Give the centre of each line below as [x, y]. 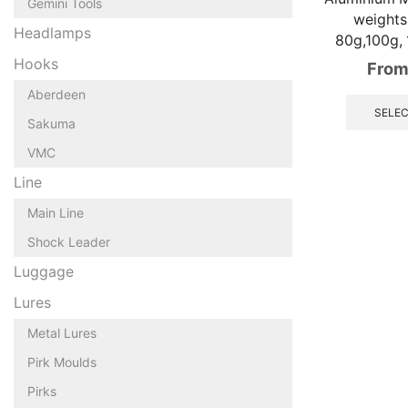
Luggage [44, 271]
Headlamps [52, 33]
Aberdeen [56, 94]
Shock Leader [69, 241]
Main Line [56, 212]
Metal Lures [62, 332]
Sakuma [51, 123]
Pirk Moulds [62, 362]
